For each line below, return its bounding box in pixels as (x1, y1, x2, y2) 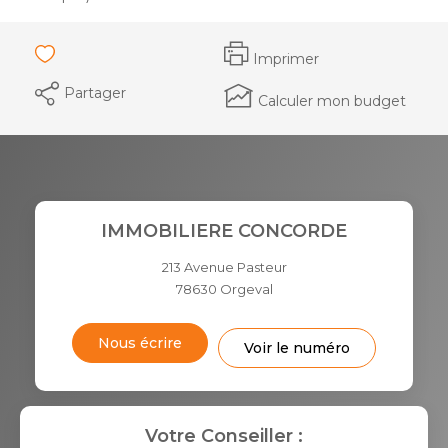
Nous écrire (98, 333, 182, 352)
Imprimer (253, 50, 319, 68)
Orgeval (219, 280, 273, 297)
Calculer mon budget (258, 91, 406, 110)
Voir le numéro (244, 338, 350, 357)
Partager (64, 83, 126, 102)
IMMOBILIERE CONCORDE (101, 219, 347, 242)
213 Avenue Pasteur (161, 258, 287, 275)
